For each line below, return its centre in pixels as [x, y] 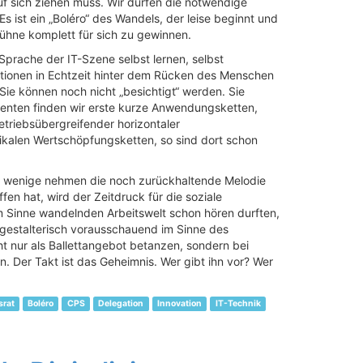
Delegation [121, 303]
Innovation [179, 303]
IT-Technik [238, 303]
